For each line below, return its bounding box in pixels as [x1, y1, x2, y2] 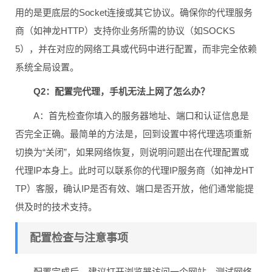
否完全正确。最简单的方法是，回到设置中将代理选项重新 [15, 128, 252, 139]
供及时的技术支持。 [15, 201, 97, 212]
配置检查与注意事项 [30, 231, 128, 244]
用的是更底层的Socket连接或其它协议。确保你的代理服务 [15, 7, 253, 18]
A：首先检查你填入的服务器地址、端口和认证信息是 [33, 110, 249, 121]
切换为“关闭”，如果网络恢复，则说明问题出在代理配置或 [15, 146, 249, 157]
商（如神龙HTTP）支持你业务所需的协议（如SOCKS [15, 25, 235, 36]
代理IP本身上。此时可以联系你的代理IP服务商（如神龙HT [15, 165, 254, 175]
